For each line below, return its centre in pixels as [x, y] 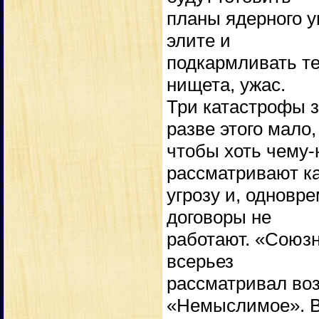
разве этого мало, [241, 129]
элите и [199, 41]
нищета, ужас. [226, 85]
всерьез [200, 262]
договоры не [219, 218]
